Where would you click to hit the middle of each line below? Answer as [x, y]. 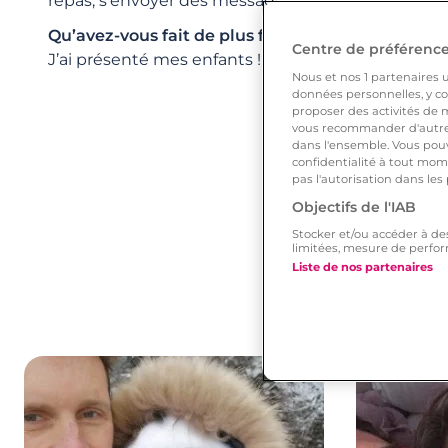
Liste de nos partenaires [362, 267]
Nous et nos [328, 77]
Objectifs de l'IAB [354, 207]
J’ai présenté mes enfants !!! [158, 59]
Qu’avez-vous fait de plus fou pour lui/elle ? [224, 35]
